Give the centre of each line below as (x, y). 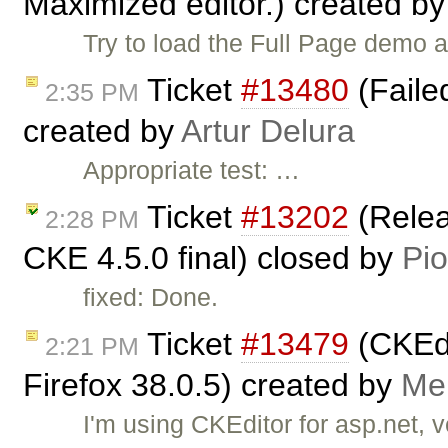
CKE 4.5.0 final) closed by (212, 257)
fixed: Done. (151, 296)
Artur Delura (268, 131)
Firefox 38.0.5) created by (212, 384)
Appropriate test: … (192, 170)
